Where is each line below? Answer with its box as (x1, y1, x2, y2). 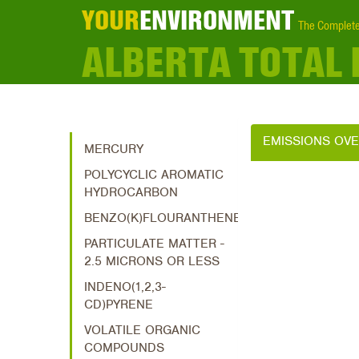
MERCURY (84, 141, 143, 157)
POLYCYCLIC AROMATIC (84, 167, 224, 183)
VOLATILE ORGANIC (84, 322, 200, 338)
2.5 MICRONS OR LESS (84, 253, 220, 269)
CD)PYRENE (84, 296, 153, 313)
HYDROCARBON (84, 184, 178, 200)
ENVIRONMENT (139, 2, 294, 38)
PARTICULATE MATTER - (84, 236, 224, 252)
